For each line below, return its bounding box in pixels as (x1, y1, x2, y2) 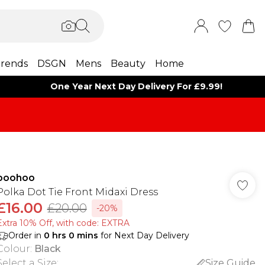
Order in (8, 230, 44, 241)
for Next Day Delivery (98, 230, 189, 241)
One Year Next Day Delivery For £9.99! (50, 81, 223, 92)
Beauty (110, 58, 146, 69)
